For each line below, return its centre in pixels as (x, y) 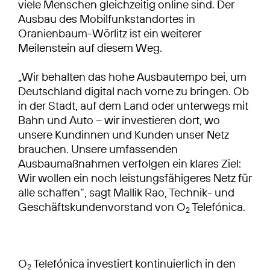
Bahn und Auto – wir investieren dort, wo (119, 120)
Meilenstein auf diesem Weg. (90, 47)
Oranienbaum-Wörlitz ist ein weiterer (110, 33)
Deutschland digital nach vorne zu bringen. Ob (133, 91)
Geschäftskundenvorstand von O (102, 206)
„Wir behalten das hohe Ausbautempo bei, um (132, 76)
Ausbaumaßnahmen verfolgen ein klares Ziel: (130, 163)
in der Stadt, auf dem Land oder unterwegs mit (133, 105)
